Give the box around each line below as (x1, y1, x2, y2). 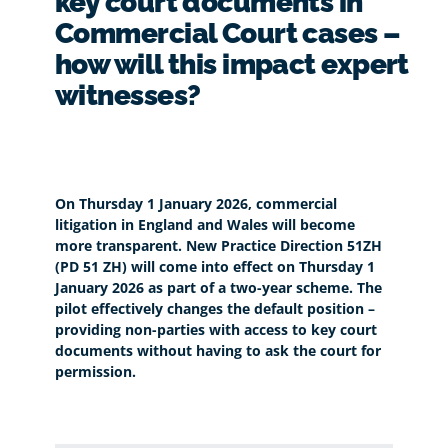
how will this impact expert (54, 47, 409, 81)
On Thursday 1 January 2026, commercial (54, 193, 337, 213)
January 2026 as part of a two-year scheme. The (54, 277, 382, 297)
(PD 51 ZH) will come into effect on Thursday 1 (54, 256, 375, 276)
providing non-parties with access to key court (54, 319, 377, 339)
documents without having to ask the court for (54, 340, 381, 360)
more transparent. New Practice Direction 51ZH (54, 235, 382, 255)
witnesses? (54, 78, 201, 112)
